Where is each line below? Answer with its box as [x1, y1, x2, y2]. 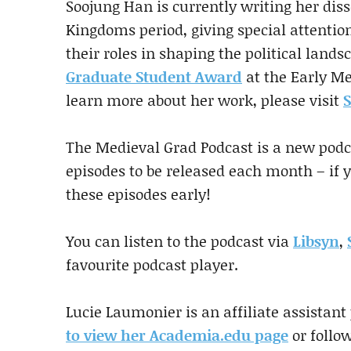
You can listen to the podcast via [66, 230, 293, 251]
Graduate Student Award [66, 65, 242, 87]
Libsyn [293, 230, 339, 251]
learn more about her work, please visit [66, 89, 343, 110]
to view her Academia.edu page [66, 324, 288, 346]
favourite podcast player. [66, 253, 238, 275]
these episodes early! [66, 183, 211, 204]
